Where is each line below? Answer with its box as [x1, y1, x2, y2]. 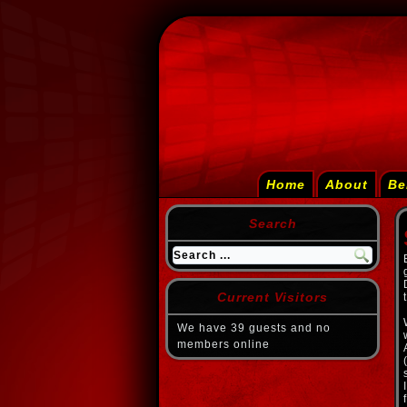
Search [248, 216, 297, 231]
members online [177, 338, 270, 351]
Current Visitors [217, 290, 328, 304]
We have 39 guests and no [177, 322, 331, 334]
